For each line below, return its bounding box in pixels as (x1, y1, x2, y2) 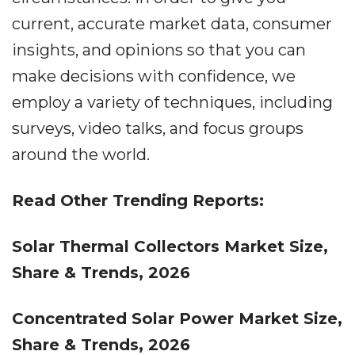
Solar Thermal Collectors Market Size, (12, 237, 328, 256)
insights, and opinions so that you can (12, 40, 306, 59)
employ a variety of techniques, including (12, 93, 333, 112)
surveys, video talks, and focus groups (12, 119, 303, 138)
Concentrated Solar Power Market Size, (12, 309, 342, 328)
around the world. (12, 145, 150, 164)
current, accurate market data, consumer (12, 14, 332, 33)
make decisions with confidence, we (12, 67, 296, 86)
